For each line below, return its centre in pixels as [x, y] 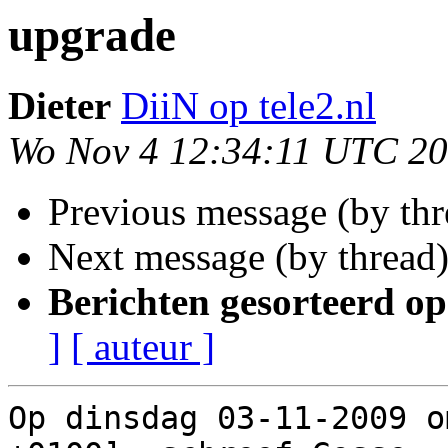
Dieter [59, 106]
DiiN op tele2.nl [248, 106]
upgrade [92, 35]
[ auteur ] [143, 347]
